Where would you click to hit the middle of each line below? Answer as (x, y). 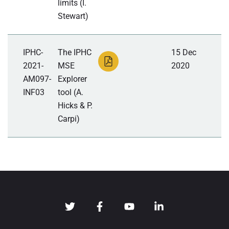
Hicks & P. (75, 106)
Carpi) (69, 119)
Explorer (73, 79)
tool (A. (71, 93)
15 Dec (184, 53)
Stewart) (73, 16)
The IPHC (75, 53)
